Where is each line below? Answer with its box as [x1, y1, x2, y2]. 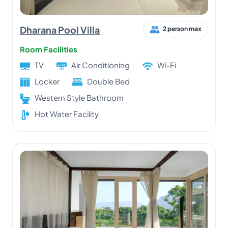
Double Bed [87, 76, 130, 86]
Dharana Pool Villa [20, 23, 100, 36]
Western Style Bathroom [35, 92, 124, 102]
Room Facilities [20, 44, 77, 54]
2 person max [163, 25, 202, 33]
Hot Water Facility [73, 108, 99, 119]
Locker [35, 76, 60, 86]
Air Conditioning [71, 60, 130, 70]
